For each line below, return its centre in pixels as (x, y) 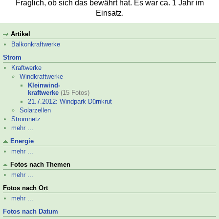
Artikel (21, 34)
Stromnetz (26, 119)
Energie (22, 141)
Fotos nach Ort (25, 188)
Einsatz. (109, 13)
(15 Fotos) (75, 93)
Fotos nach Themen (40, 164)
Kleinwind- (44, 85)
